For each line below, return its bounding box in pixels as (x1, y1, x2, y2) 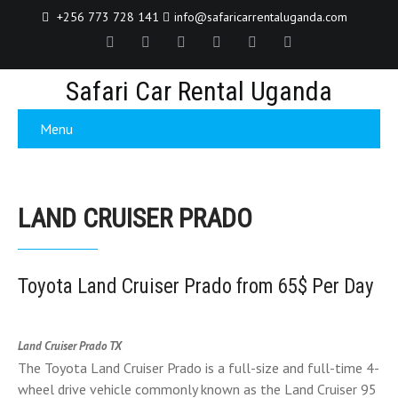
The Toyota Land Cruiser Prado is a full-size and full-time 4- (18, 359, 379, 377)
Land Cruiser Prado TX (18, 338, 122, 354)
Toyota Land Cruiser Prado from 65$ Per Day (18, 275, 374, 298)
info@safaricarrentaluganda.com (174, 9, 347, 25)
